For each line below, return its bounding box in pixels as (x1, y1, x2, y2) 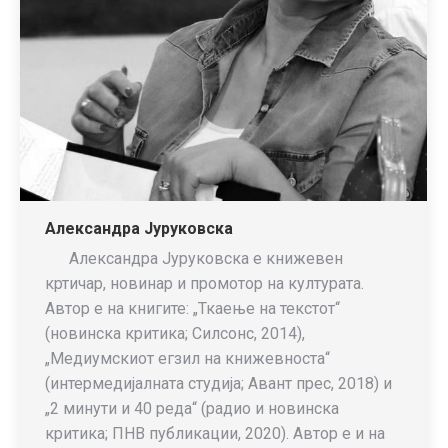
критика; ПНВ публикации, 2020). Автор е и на (45, 424, 385, 443)
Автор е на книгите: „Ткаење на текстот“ (45, 299, 340, 318)
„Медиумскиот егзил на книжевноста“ (45, 349, 330, 368)
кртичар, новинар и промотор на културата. (45, 274, 364, 293)
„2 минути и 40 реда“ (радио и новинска (45, 399, 339, 418)
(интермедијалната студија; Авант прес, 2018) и (45, 374, 392, 393)
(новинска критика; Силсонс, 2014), (45, 324, 305, 343)
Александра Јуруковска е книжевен (45, 249, 343, 268)
